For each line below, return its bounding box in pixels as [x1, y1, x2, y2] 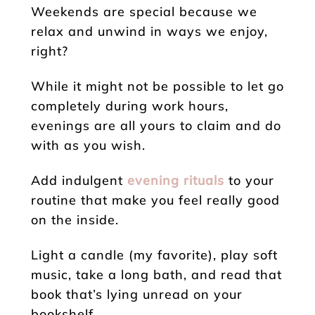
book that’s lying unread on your [31, 285, 243, 302]
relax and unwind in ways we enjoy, [31, 22, 268, 39]
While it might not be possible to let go [31, 77, 284, 94]
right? [31, 42, 68, 59]
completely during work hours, [31, 97, 229, 114]
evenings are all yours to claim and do [31, 117, 281, 134]
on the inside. [31, 211, 119, 228]
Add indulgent [31, 172, 123, 188]
